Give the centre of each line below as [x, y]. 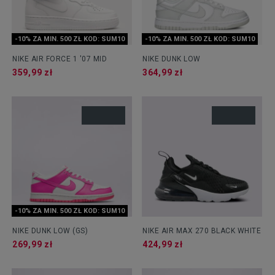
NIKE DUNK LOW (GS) [50, 231]
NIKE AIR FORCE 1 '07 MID [60, 59]
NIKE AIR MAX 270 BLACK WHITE [202, 231]
